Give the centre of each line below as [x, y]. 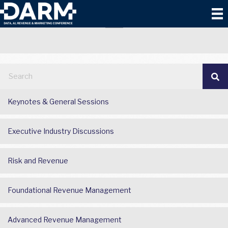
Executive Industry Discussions [61, 131]
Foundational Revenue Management [69, 190]
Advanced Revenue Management [65, 220]
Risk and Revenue [38, 161]
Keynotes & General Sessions [58, 102]
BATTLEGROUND [114, 16]
